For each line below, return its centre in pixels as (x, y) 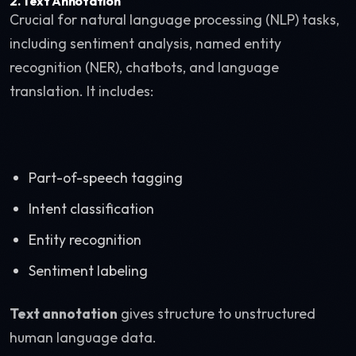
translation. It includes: (81, 91)
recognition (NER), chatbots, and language (144, 67)
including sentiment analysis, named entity (145, 43)
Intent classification (91, 209)
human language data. (83, 337)
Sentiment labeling (88, 271)
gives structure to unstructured (217, 313)
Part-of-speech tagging (106, 178)
